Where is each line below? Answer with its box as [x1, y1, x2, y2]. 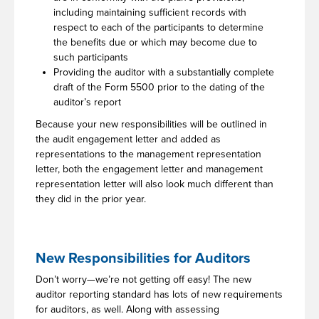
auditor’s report [53, 95, 121, 108]
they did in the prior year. [36, 192, 146, 205]
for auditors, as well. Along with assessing [36, 303, 219, 315]
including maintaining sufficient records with [53, 6, 246, 19]
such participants [53, 51, 128, 63]
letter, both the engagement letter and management [36, 162, 263, 175]
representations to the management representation [36, 147, 261, 160]
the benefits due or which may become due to [53, 36, 257, 48]
